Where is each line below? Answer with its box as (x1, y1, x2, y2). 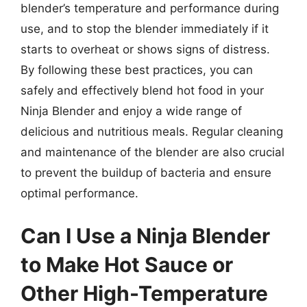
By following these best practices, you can (21, 63, 253, 77)
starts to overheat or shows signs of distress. (21, 42, 270, 56)
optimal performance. (21, 186, 138, 200)
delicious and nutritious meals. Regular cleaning (21, 125, 283, 138)
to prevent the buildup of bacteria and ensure (21, 166, 271, 180)
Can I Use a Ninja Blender (21, 223, 270, 248)
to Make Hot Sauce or (21, 251, 233, 277)
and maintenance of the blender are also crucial (21, 145, 284, 159)
